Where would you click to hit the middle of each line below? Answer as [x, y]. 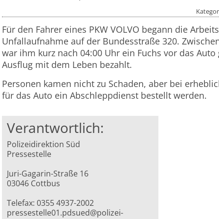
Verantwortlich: [55, 128]
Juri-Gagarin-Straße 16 [48, 174]
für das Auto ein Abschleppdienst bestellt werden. [104, 96]
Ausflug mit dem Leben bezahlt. [67, 65]
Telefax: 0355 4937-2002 [51, 203]
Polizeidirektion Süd [44, 144]
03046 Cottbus [34, 184]
